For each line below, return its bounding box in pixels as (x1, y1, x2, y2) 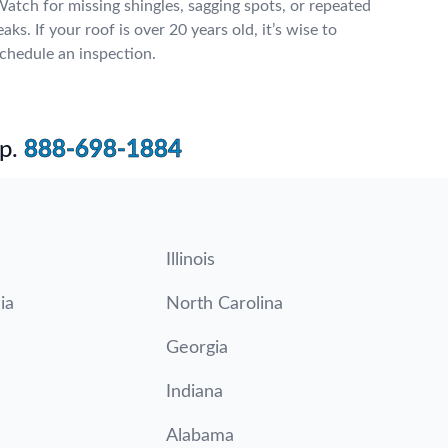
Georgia (165, 339, 228, 357)
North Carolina (165, 295, 283, 313)
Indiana (165, 383, 223, 401)
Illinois (165, 251, 215, 269)
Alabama (165, 427, 234, 445)
